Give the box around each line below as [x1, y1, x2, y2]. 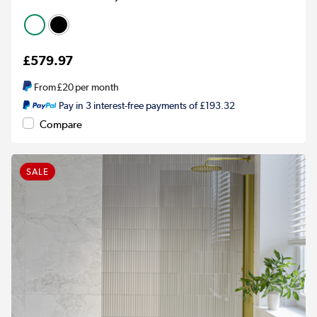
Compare [40, 118, 82, 132]
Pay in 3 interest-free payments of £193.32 [58, 100, 235, 112]
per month [74, 81, 119, 93]
